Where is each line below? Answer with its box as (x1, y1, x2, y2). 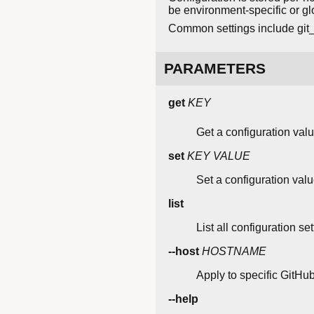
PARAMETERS (164, 60, 266, 77)
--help (168, 293, 198, 306)
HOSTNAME (202, 245, 266, 258)
